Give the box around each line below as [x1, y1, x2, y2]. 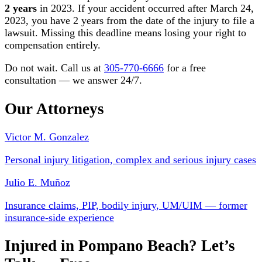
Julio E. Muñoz [5, 176, 70, 188]
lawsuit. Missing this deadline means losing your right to [5, 27, 246, 39]
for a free [164, 62, 206, 74]
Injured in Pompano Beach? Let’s [5, 237, 235, 255]
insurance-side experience [5, 211, 114, 223]
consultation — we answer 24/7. [5, 74, 142, 87]
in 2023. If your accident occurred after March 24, [37, 2, 254, 15]
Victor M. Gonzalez [5, 130, 89, 143]
